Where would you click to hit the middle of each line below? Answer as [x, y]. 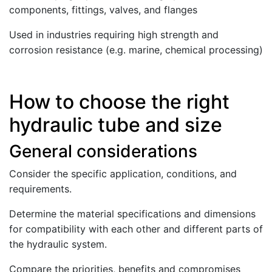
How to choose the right [119, 102]
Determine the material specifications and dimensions [132, 214]
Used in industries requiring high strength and [114, 35]
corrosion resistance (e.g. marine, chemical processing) [136, 50]
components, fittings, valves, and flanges [103, 10]
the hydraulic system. [58, 244]
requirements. [40, 189]
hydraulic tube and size [116, 125]
